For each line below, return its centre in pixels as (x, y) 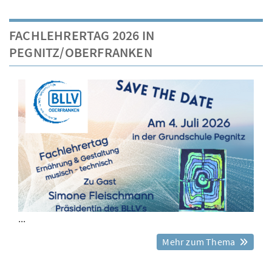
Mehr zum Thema (200, 241)
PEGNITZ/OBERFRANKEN (81, 52)
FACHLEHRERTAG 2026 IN (82, 35)
